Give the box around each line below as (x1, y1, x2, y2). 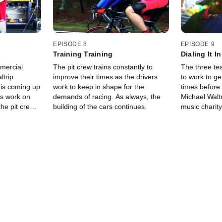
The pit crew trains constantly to (53, 62, 153, 71)
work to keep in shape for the (53, 82, 145, 91)
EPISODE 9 (180, 40, 215, 48)
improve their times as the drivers (53, 72, 158, 81)
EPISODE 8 (53, 40, 87, 48)
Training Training (53, 50, 113, 58)
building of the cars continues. (53, 102, 147, 111)
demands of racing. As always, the (53, 92, 161, 101)
